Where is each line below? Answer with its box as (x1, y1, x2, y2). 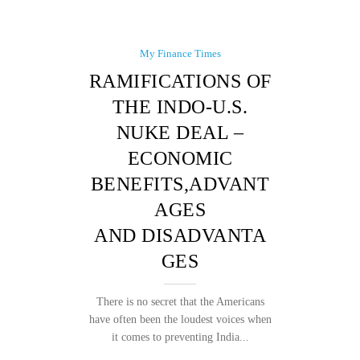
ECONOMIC (127, 148, 233, 169)
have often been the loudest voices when (88, 313, 272, 325)
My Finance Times (139, 47, 221, 59)
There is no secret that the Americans (96, 296, 264, 308)
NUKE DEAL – (116, 122, 244, 143)
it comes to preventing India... (111, 331, 249, 343)
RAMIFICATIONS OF (88, 71, 272, 92)
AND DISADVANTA (94, 225, 266, 246)
